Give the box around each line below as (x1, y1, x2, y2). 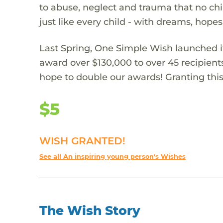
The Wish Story (39, 203, 141, 218)
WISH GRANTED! (39, 134, 126, 147)
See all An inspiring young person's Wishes (39, 152, 186, 160)
